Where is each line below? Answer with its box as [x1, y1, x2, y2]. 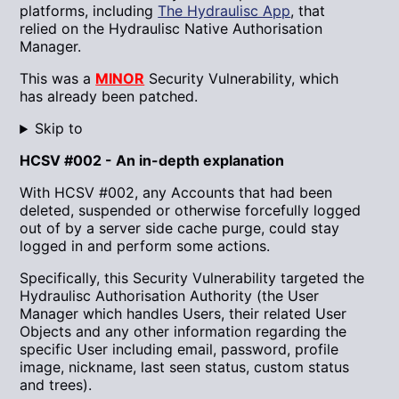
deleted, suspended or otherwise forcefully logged [20, 201, 362, 220]
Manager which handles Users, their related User [20, 305, 347, 323]
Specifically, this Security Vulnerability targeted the [20, 269, 365, 288]
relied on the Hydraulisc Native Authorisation [20, 20, 323, 38]
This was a [20, 69, 96, 88]
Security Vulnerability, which [144, 69, 339, 88]
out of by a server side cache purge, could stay [20, 219, 340, 238]
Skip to [35, 119, 84, 138]
